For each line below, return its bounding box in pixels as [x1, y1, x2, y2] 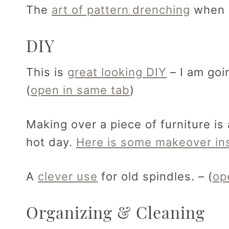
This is [26, 65, 67, 79]
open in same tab [31, 83, 130, 97]
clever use [38, 170, 98, 184]
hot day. [26, 135, 76, 149]
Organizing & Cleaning [26, 201, 205, 223]
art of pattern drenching [52, 3, 190, 17]
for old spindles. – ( [98, 170, 213, 184]
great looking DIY [67, 65, 167, 79]
